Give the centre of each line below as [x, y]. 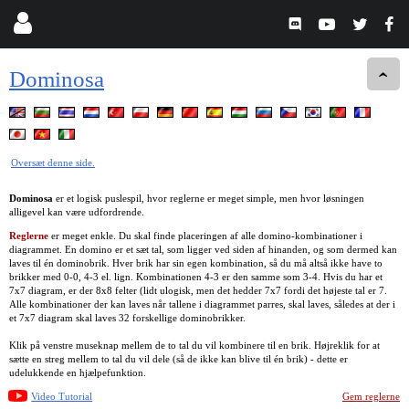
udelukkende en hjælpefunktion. [78, 372]
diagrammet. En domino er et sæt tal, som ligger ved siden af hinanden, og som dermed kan [203, 249]
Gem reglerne [371, 396]
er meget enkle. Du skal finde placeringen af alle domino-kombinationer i [205, 235]
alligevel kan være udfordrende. [77, 211]
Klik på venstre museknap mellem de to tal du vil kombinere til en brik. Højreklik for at [194, 345]
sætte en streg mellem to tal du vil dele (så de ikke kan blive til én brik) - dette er [178, 358]
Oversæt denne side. [53, 162]
